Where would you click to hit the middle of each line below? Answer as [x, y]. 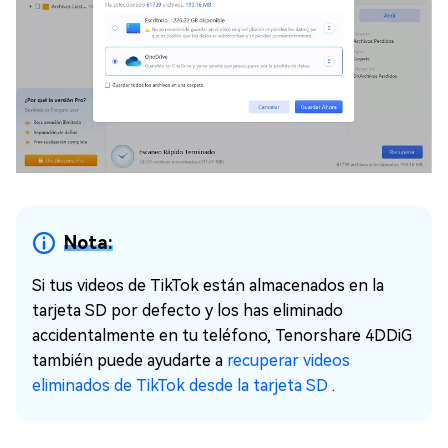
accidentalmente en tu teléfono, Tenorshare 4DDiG [222, 335]
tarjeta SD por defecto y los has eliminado [187, 310]
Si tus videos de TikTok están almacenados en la [208, 285]
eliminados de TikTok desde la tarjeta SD [182, 385]
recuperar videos [288, 360]
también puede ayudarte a [129, 360]
